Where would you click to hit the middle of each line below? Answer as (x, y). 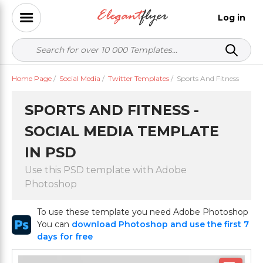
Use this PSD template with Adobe (106, 170)
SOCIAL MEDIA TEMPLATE (122, 131)
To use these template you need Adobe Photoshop (143, 212)
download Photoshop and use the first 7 (161, 224)
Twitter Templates (139, 78)
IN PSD (50, 152)
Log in (232, 17)
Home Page (32, 78)
